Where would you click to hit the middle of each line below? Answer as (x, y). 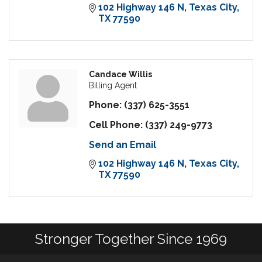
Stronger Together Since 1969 (131, 239)
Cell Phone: (116, 125)
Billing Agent (113, 86)
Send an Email (123, 145)
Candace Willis (120, 75)
